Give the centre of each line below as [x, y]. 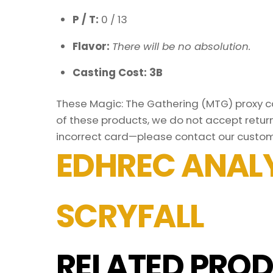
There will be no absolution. [181, 46]
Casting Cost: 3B [117, 73]
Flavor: [92, 46]
